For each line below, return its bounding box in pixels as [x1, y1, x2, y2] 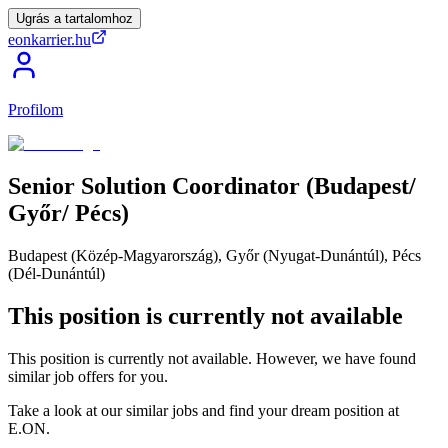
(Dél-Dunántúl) [8, 264, 105, 282]
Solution [81, 172, 166, 199]
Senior [8, 172, 75, 199]
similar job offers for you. [8, 367, 168, 385]
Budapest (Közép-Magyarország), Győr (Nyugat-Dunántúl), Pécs [8, 246, 421, 264]
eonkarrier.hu [8, 31, 91, 48]
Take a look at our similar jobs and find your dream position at [8, 401, 399, 419]
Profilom [8, 101, 63, 118]
